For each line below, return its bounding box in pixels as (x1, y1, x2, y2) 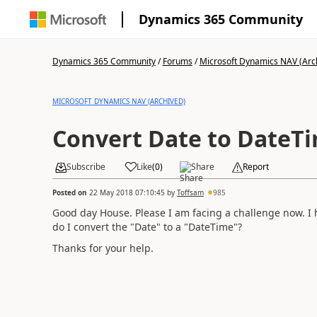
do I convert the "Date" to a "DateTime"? (52, 219, 242, 234)
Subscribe (66, 161, 105, 173)
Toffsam (176, 187, 204, 197)
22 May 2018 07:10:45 (88, 187, 165, 197)
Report (242, 161, 269, 173)
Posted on (52, 187, 89, 197)
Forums (162, 55, 192, 67)
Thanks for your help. (52, 241, 154, 255)
